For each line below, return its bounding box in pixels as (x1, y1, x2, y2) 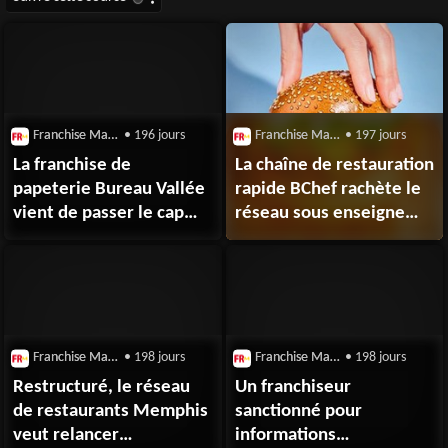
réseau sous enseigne (235, 204, 406, 224)
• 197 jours (342, 129, 407, 143)
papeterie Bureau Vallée (13, 180, 206, 200)
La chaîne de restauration (235, 156, 435, 176)
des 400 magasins (13, 228, 153, 248)
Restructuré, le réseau (13, 378, 191, 397)
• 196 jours (120, 129, 185, 143)
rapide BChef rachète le (235, 180, 422, 200)
